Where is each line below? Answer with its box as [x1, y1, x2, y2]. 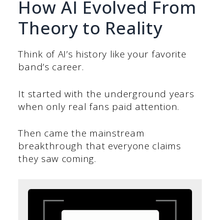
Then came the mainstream [18, 127, 145, 140]
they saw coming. [18, 152, 96, 165]
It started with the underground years [18, 87, 194, 100]
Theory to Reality [18, 16, 163, 40]
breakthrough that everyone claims [18, 139, 181, 153]
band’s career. [18, 60, 86, 74]
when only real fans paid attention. [18, 100, 179, 113]
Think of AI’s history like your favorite [18, 48, 187, 61]
